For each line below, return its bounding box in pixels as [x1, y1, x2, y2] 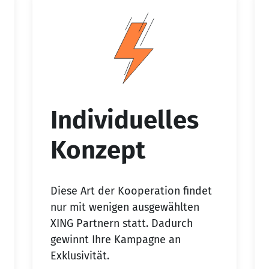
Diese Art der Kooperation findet [50, 184, 212, 198]
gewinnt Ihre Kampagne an [50, 232, 181, 246]
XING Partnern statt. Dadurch [50, 216, 193, 230]
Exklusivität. [50, 249, 109, 262]
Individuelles [50, 105, 199, 136]
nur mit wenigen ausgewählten [50, 200, 199, 214]
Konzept [50, 135, 145, 166]
